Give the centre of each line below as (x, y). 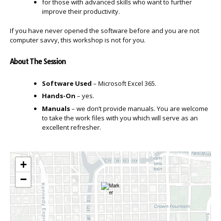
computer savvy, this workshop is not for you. (78, 40)
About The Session (38, 61)
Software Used (67, 83)
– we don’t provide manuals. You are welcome (139, 108)
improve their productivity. (81, 11)
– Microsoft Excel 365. (124, 83)
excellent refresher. (72, 127)
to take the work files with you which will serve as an (120, 118)
